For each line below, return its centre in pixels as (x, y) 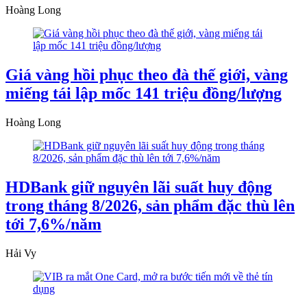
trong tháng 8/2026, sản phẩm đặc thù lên (150, 205)
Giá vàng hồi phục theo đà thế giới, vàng (147, 75)
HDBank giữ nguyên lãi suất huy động (139, 187)
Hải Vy (21, 253)
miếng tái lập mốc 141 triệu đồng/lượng (144, 94)
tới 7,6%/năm (53, 224)
